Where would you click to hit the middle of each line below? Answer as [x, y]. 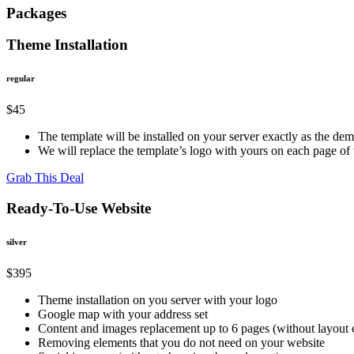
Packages [36, 13]
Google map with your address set [123, 314]
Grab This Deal [45, 178]
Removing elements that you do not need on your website [181, 342]
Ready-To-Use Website [79, 208]
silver [17, 241]
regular [21, 79]
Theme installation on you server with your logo [158, 299]
